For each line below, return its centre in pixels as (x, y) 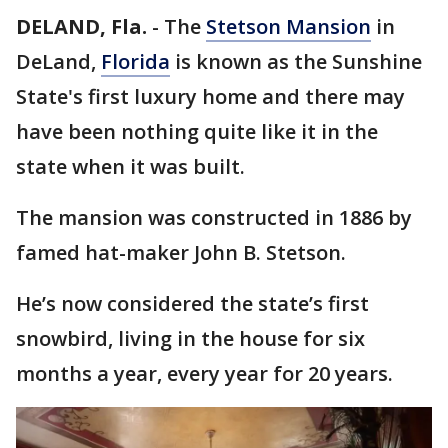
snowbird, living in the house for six (190, 338)
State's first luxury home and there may (210, 96)
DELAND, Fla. (81, 26)
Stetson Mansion (288, 26)
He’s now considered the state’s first (192, 303)
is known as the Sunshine (296, 61)
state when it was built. (133, 166)
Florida (135, 61)
